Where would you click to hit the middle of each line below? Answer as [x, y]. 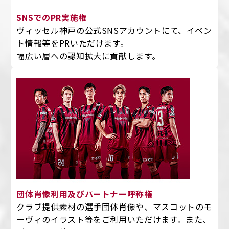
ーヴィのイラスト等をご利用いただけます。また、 [114, 220]
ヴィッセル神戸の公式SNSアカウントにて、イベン [114, 30]
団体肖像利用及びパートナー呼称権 [85, 194]
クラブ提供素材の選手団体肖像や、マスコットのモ [114, 207]
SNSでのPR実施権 [52, 18]
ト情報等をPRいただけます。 [73, 43]
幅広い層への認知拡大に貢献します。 [88, 56]
